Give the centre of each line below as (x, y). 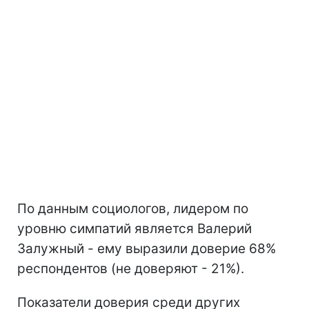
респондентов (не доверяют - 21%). (131, 268)
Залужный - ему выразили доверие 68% (147, 248)
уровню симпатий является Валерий (134, 228)
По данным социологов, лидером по (133, 208)
